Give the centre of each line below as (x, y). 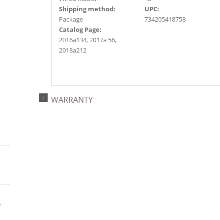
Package (71, 19)
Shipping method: (87, 9)
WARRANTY (72, 100)
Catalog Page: (80, 29)
